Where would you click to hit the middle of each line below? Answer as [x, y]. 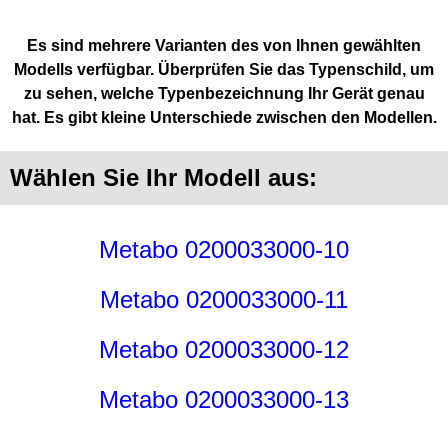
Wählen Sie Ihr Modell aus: [163, 178]
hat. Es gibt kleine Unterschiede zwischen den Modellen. [224, 117]
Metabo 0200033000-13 [224, 400]
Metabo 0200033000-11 [224, 300]
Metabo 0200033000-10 [224, 250]
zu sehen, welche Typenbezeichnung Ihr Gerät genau [224, 93]
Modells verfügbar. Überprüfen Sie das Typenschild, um [224, 69]
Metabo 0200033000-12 [224, 350]
